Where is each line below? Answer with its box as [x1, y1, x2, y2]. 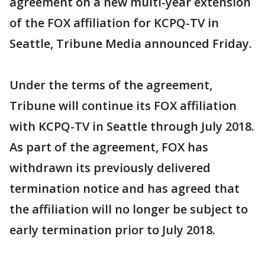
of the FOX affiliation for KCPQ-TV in [9, 15, 219, 31]
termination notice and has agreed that [9, 180, 240, 196]
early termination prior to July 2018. [9, 222, 215, 238]
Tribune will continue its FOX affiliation [9, 98, 237, 114]
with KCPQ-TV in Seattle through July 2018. [9, 118, 254, 134]
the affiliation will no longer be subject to [9, 201, 248, 217]
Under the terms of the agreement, [9, 77, 212, 93]
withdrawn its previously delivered [9, 160, 211, 176]
